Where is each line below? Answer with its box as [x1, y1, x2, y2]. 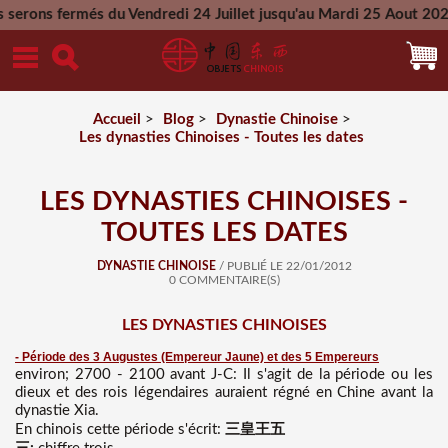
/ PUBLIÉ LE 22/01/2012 [215, 260, 352, 272]
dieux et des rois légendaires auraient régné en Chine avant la [15, 385, 433, 400]
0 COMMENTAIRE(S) [168, 274, 280, 286]
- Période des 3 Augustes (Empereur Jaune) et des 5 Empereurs [15, 350, 379, 364]
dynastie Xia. [15, 403, 99, 418]
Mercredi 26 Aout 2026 [215, 37, 377, 52]
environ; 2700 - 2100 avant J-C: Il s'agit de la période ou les [15, 367, 433, 382]
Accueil [92, 112, 141, 127]
